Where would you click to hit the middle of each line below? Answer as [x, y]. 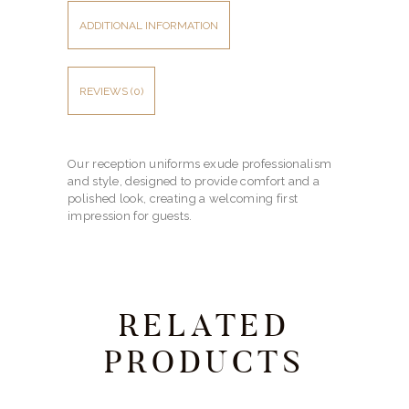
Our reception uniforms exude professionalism [200, 163]
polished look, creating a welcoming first [183, 198]
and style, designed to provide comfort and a [194, 181]
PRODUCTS [204, 362]
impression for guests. [130, 215]
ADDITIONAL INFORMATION [149, 25]
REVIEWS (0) [111, 91]
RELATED [204, 325]
